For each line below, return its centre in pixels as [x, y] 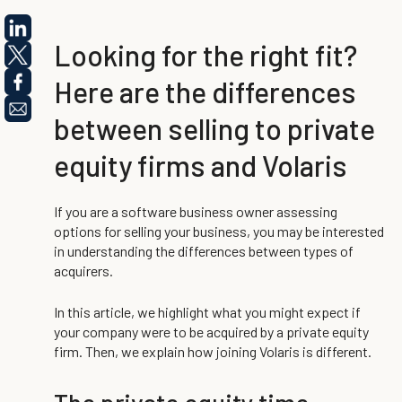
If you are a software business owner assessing [196, 211]
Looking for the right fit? [205, 55]
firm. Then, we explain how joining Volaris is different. [213, 351]
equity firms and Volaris [201, 165]
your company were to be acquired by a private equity [211, 332]
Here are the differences [205, 92]
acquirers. [83, 271]
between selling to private [214, 128]
